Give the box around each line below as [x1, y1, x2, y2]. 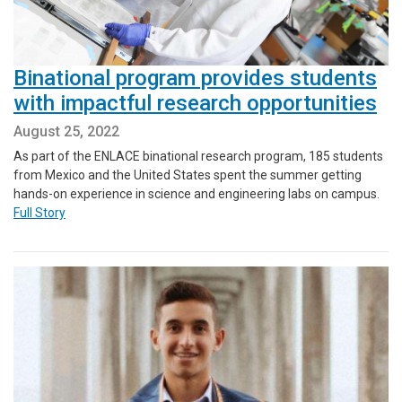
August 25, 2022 [13, 123, 119, 141]
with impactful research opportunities [13, 91, 377, 117]
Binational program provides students [13, 66, 377, 92]
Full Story [13, 205, 66, 221]
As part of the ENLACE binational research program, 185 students [13, 149, 383, 164]
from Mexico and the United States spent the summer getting [13, 168, 362, 183]
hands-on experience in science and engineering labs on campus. [13, 187, 382, 202]
